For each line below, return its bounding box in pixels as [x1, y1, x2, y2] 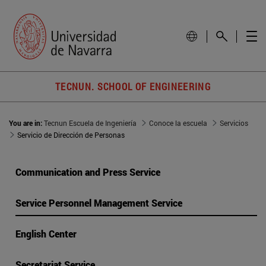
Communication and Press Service [15, 166, 160, 179]
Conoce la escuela [149, 118, 207, 128]
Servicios [220, 118, 248, 128]
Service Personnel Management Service [15, 197, 182, 210]
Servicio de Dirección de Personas [17, 130, 125, 140]
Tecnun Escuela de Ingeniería [44, 118, 137, 128]
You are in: [9, 118, 44, 128]
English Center [15, 227, 77, 240]
